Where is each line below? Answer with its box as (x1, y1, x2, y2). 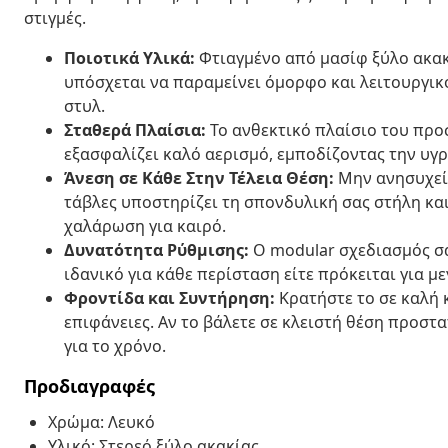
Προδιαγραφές (24, 373, 155, 398)
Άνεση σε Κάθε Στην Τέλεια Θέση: (64, 166, 334, 189)
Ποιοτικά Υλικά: (64, 46, 195, 69)
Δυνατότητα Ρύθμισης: (64, 238, 249, 261)
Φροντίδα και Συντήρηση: (64, 286, 275, 309)
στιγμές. (24, 6, 86, 29)
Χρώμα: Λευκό (48, 410, 155, 433)
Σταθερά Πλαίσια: (64, 118, 206, 141)
